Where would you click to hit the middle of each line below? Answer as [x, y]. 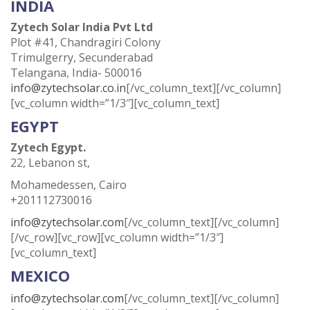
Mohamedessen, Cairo [69, 185]
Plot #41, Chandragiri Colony [85, 42]
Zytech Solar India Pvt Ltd [82, 27]
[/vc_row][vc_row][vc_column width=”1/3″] [117, 237]
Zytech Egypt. [48, 147]
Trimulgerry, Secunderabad [82, 57]
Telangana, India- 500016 [76, 73]
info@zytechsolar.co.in [68, 88]
